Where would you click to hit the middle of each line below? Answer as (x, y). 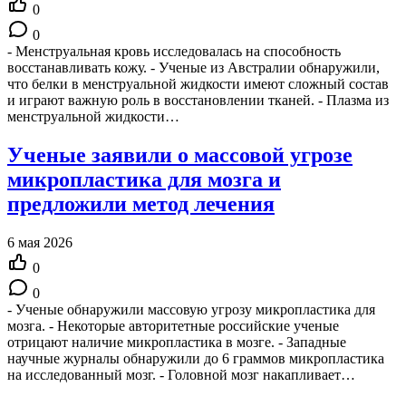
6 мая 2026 (40, 242)
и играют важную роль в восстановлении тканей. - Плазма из (198, 100)
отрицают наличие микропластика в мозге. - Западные (177, 342)
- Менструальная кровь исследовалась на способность (174, 51)
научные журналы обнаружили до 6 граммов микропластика (196, 358)
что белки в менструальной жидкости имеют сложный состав (198, 83)
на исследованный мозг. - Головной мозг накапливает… (181, 374)
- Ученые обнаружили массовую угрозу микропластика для (191, 309)
